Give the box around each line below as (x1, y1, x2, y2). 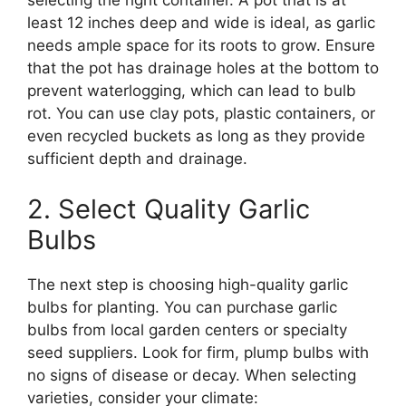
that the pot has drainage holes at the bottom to (27, 59, 379, 78)
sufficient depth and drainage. (27, 150, 247, 169)
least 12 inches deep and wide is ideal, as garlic (27, 14, 375, 33)
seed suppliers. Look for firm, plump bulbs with (27, 343, 369, 362)
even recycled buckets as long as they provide (27, 127, 365, 146)
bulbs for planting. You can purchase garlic (27, 297, 337, 316)
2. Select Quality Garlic (27, 192, 310, 225)
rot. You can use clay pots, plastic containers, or (27, 104, 375, 123)
